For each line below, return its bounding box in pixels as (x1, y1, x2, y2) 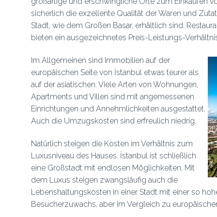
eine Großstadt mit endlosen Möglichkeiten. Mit (31, 163, 195, 172)
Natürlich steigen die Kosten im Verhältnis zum (31, 139, 193, 148)
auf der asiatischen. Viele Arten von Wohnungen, (31, 80, 198, 89)
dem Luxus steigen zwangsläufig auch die (31, 175, 178, 185)
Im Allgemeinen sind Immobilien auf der (31, 56, 170, 65)
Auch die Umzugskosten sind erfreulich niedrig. (31, 116, 196, 125)
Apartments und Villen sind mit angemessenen (31, 92, 194, 101)
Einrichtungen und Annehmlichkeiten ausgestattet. (31, 104, 205, 113)
